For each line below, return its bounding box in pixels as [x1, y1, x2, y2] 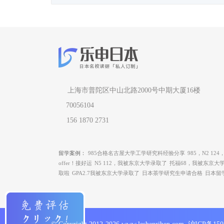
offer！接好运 [58, 159, 92, 166]
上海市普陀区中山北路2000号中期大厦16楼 [67, 86, 200, 94]
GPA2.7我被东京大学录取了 [72, 169, 139, 176]
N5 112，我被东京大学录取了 [94, 159, 167, 166]
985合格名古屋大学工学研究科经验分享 [88, 149, 185, 156]
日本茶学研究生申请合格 [142, 169, 202, 176]
